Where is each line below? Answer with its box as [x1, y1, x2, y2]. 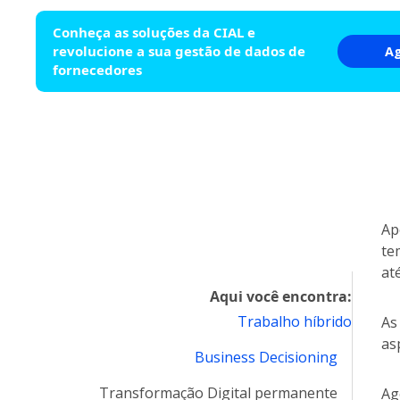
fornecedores [53, 61, 142, 79]
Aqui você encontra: [209, 287, 352, 306]
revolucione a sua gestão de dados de [53, 42, 305, 60]
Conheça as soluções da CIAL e [53, 23, 255, 41]
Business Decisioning [194, 347, 337, 367]
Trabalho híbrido [237, 312, 352, 331]
